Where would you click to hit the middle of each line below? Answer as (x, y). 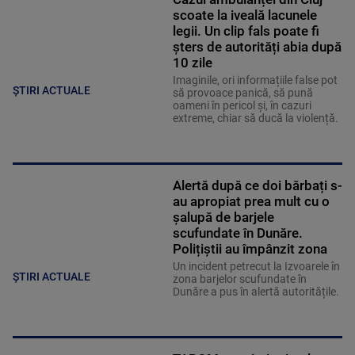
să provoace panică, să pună (242, 93)
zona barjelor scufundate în (239, 279)
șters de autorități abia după (257, 47)
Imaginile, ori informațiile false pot (255, 80)
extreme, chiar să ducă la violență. (256, 118)
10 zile (192, 63)
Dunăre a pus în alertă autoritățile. (257, 292)
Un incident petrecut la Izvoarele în (256, 267)
